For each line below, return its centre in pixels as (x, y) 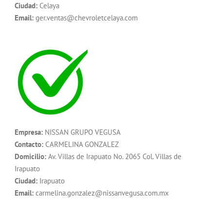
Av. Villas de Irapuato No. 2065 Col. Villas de (114, 157)
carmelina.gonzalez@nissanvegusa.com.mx (101, 193)
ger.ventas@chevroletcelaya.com (86, 18)
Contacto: (29, 145)
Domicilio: (30, 157)
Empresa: (29, 132)
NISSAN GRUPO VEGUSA (82, 132)
